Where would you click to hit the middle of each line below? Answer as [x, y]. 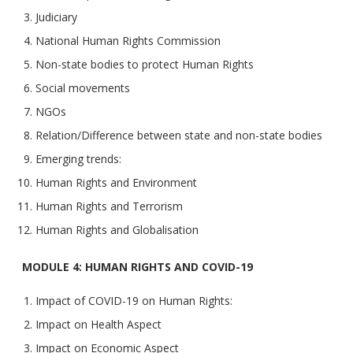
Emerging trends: [78, 159]
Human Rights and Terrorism [109, 206]
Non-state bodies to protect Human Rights [145, 65]
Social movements [83, 88]
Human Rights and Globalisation [117, 230]
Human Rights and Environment [116, 183]
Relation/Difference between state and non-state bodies [179, 136]
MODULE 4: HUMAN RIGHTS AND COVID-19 [137, 267]
